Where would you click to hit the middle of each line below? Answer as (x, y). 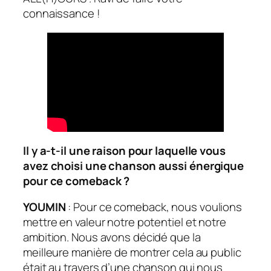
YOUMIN (46, 207)
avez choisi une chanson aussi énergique (134, 165)
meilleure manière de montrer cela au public (132, 253)
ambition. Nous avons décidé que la (112, 237)
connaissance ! (62, 14)
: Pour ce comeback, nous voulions (155, 207)
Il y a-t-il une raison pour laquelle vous (124, 150)
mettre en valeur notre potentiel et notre (125, 222)
